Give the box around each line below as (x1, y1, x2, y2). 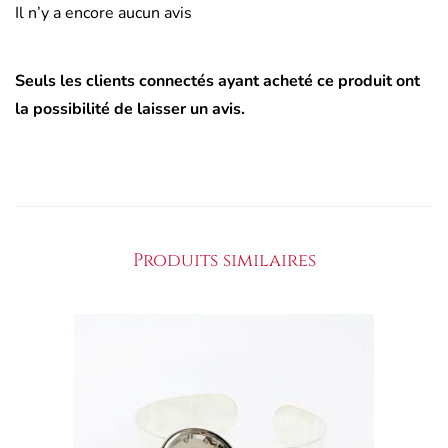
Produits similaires (132, 247, 316, 273)
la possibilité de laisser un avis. (15, 97, 245, 120)
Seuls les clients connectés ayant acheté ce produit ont (15, 69, 420, 92)
